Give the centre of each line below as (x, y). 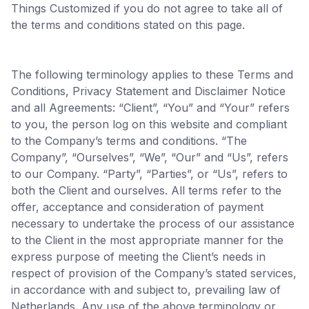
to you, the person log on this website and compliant (149, 124)
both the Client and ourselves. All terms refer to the (146, 190)
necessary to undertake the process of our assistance (153, 223)
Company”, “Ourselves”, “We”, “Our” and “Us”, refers (150, 157)
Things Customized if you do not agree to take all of (147, 8)
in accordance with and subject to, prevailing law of (146, 290)
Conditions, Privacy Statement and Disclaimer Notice (148, 91)
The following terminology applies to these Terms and (152, 74)
